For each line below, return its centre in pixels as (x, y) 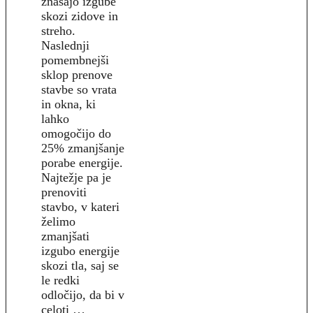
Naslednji (65, 45)
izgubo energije (80, 250)
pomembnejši (75, 60)
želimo (58, 221)
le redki (60, 280)
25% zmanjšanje (83, 148)
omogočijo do (76, 133)
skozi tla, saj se (80, 265)
